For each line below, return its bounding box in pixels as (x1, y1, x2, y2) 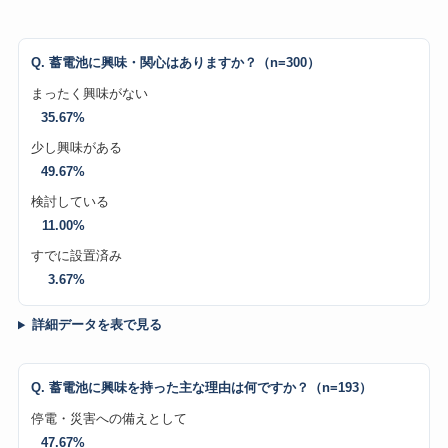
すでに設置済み (30, 248, 122, 264)
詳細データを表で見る (31, 317, 162, 333)
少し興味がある (30, 140, 122, 156)
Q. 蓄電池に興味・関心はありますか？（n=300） (30, 54, 320, 70)
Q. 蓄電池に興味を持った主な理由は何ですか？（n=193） (30, 379, 372, 395)
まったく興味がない (30, 86, 148, 102)
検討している (30, 194, 109, 210)
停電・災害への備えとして (30, 411, 187, 427)
